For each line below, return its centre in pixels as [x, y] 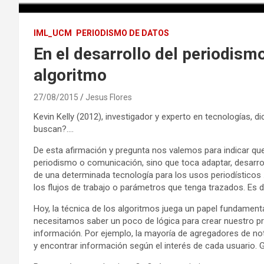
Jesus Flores [109, 97]
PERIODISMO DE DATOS [123, 33]
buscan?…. [54, 129]
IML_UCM [53, 33]
